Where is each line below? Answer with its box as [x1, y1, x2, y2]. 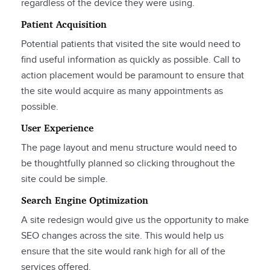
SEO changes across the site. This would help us [21, 230, 224, 242]
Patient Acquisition [21, 18, 107, 31]
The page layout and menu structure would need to [21, 142, 237, 154]
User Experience [21, 122, 93, 134]
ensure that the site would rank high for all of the [21, 246, 225, 258]
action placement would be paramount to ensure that [21, 70, 244, 82]
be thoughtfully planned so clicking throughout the [21, 158, 235, 170]
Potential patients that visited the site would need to [21, 39, 240, 51]
